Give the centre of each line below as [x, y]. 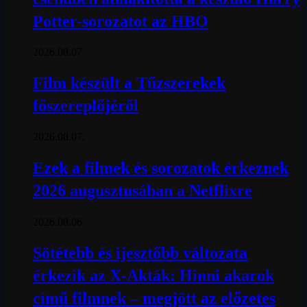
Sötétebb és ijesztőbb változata [140, 253]
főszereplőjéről [86, 106]
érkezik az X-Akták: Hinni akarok [153, 276]
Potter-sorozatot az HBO [121, 21]
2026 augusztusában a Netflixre [143, 191]
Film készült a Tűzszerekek [129, 83]
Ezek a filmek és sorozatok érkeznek [161, 168]
